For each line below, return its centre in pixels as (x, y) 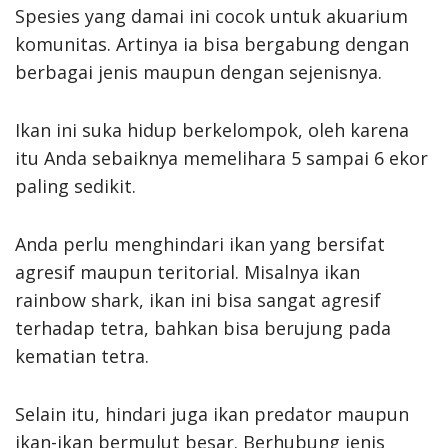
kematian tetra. (82, 355)
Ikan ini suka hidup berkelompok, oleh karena (212, 129)
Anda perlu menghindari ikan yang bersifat (200, 243)
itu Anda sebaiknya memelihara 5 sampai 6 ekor (221, 157)
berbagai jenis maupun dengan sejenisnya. (198, 71)
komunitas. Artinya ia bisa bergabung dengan (212, 43)
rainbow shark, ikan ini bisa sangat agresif (198, 299)
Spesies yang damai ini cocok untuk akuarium (211, 15)
